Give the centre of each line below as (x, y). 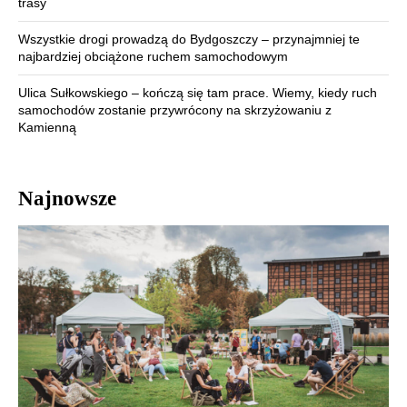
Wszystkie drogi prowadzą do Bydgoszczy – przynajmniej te (189, 40)
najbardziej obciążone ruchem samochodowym (153, 57)
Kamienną (47, 128)
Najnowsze (67, 199)
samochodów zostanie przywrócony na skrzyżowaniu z (175, 110)
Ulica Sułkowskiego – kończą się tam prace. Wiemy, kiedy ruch (198, 93)
